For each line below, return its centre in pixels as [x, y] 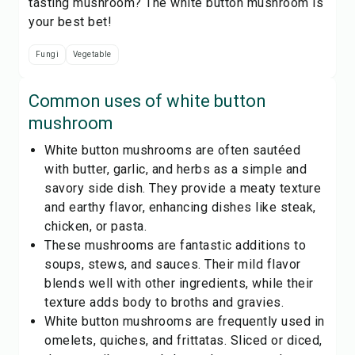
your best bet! [70, 22]
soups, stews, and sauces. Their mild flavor [173, 264]
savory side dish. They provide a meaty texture [183, 188]
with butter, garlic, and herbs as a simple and [176, 169]
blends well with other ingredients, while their [179, 283]
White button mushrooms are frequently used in [185, 321]
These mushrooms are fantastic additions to [175, 245]
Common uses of [97, 101]
